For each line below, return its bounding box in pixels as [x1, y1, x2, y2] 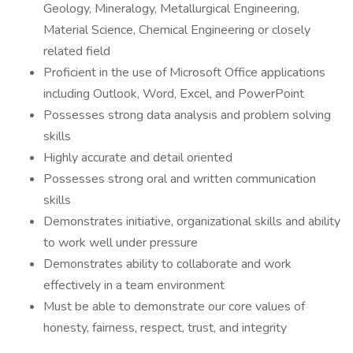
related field [43, 43, 110, 60]
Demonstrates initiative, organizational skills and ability [43, 213, 340, 230]
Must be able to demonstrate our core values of [43, 298, 305, 315]
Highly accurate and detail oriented [43, 149, 232, 166]
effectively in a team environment [43, 277, 225, 294]
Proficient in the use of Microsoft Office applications [43, 64, 325, 81]
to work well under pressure [43, 234, 198, 251]
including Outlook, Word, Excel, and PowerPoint [43, 85, 304, 102]
